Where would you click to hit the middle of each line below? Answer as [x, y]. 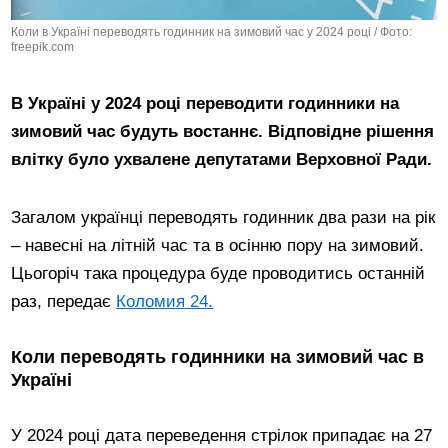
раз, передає [64, 302]
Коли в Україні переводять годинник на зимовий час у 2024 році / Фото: [212, 32]
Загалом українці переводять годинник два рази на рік [223, 218]
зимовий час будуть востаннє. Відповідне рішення [223, 132]
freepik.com [43, 47]
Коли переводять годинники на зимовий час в [218, 357]
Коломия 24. [165, 302]
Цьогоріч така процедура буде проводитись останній [218, 274]
